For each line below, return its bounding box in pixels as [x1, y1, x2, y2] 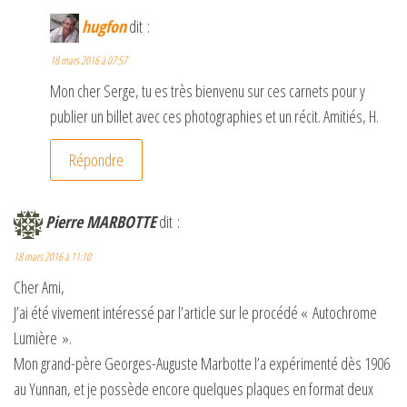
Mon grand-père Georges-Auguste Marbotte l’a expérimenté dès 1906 [14, 352, 390, 374]
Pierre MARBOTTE [45, 211, 156, 233]
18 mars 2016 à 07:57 [50, 53, 127, 69]
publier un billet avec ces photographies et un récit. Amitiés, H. [50, 105, 379, 128]
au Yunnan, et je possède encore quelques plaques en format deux [14, 377, 373, 400]
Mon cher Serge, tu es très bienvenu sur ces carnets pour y [50, 80, 365, 103]
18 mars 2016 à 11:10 [14, 248, 91, 264]
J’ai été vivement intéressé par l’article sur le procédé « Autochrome [14, 301, 377, 323]
